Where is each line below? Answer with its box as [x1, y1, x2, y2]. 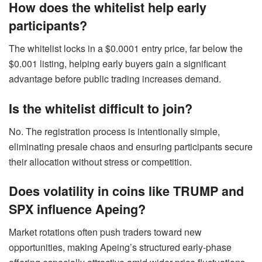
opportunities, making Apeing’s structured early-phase [9, 240, 232, 254]
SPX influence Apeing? [9, 200, 146, 219]
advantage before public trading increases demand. [9, 72, 221, 86]
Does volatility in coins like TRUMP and [9, 182, 244, 201]
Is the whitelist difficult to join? [9, 99, 192, 118]
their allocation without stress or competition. [9, 154, 192, 168]
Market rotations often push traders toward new [9, 225, 202, 239]
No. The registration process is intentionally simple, [9, 124, 220, 138]
